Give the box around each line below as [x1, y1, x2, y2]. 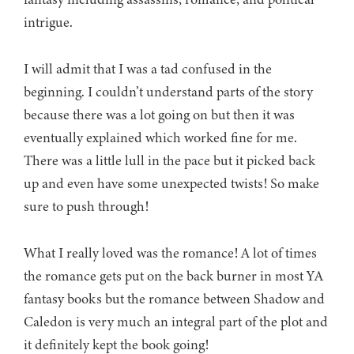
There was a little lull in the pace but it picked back [24, 151, 315, 171]
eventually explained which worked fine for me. [24, 128, 297, 148]
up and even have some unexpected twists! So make [24, 174, 319, 194]
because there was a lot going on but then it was [24, 105, 295, 125]
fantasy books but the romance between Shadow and [24, 289, 325, 309]
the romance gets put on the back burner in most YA [24, 266, 323, 286]
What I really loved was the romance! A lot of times [24, 243, 317, 263]
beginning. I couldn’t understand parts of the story [24, 82, 313, 102]
